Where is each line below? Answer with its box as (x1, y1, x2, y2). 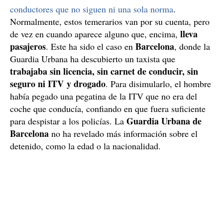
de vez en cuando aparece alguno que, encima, (10, 27, 180, 40)
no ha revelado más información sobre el (49, 127, 198, 139)
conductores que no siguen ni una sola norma (10, 2, 173, 15)
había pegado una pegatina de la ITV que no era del (10, 90, 197, 102)
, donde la (174, 40, 210, 52)
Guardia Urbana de (126, 114, 202, 127)
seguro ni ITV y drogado (10, 77, 106, 90)
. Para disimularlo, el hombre (106, 77, 211, 90)
